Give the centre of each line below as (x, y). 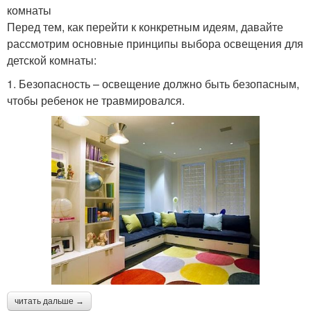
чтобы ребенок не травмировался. (96, 100)
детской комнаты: (52, 60)
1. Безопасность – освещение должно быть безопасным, (153, 83)
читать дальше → (49, 302)
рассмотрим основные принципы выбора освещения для (155, 43)
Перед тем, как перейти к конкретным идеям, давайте (145, 26)
